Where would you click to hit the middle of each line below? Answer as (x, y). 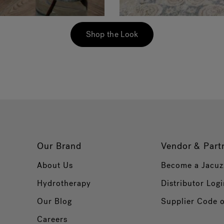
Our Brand (59, 146)
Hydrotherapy (64, 183)
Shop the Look (112, 34)
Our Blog (54, 201)
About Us (55, 165)
